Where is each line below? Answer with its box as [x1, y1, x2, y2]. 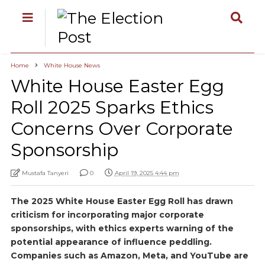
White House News [43, 62, 100, 69]
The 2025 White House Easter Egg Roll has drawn [10, 196, 233, 206]
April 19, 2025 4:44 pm [114, 169, 179, 177]
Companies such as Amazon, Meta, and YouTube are [10, 250, 248, 261]
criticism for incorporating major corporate [10, 209, 204, 220]
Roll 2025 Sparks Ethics [10, 96, 214, 118]
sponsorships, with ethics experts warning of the [10, 223, 234, 234]
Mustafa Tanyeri [21, 169, 69, 177]
